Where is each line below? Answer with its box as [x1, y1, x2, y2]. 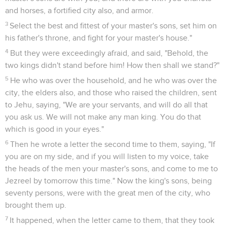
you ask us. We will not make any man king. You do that [5, 112, 201, 121]
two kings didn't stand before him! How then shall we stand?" [5, 61, 219, 69]
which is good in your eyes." [5, 125, 104, 133]
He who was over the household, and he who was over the [10, 76, 217, 85]
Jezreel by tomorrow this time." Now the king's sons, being [5, 176, 212, 185]
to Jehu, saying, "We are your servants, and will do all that [5, 100, 208, 109]
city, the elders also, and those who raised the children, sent [5, 88, 217, 97]
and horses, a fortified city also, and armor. [5, 6, 154, 15]
